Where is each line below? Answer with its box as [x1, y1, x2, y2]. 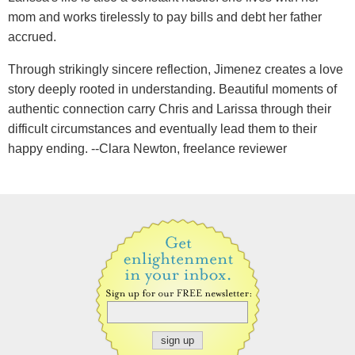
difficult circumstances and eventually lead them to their [8, 121, 317, 136]
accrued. [8, 29, 56, 44]
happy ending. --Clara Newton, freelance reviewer [8, 141, 287, 155]
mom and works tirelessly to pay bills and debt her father [8, 10, 322, 24]
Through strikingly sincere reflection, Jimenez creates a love [8, 62, 343, 76]
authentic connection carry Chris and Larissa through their [8, 101, 331, 116]
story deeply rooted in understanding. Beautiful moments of [8, 82, 337, 96]
